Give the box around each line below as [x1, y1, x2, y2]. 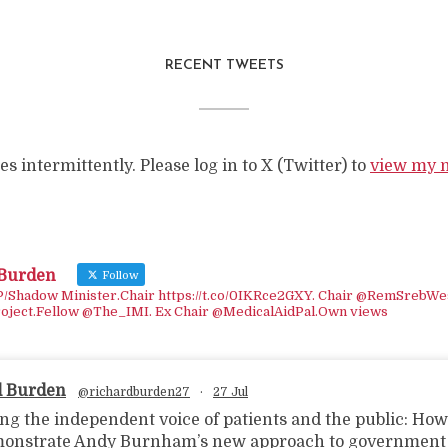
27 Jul [213, 385, 248, 399]
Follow [99, 269, 139, 282]
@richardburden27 [78, 385, 190, 399]
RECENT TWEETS [164, 58, 284, 73]
